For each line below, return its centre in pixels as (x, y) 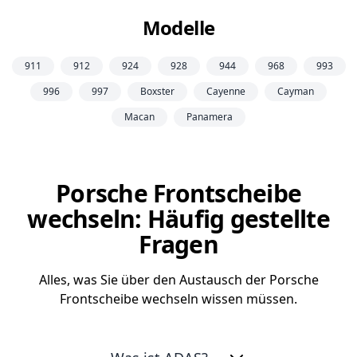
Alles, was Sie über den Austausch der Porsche (178, 279)
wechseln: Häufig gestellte (178, 218)
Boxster (157, 91)
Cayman (296, 91)
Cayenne (226, 91)
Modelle (178, 27)
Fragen (178, 244)
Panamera (210, 116)
